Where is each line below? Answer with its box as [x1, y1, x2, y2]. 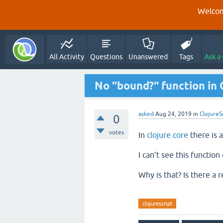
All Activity [49, 53, 85, 61]
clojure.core [147, 130, 188, 139]
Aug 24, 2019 [155, 111, 192, 117]
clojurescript [142, 201, 172, 207]
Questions [90, 53, 123, 61]
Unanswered [128, 53, 168, 61]
